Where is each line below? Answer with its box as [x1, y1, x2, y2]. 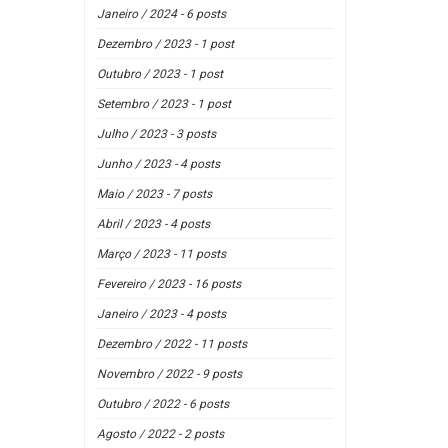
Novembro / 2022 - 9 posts [96, 367, 242, 381]
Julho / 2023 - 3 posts [96, 127, 216, 141]
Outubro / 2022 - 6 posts [96, 397, 229, 411]
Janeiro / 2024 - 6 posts [96, 7, 226, 21]
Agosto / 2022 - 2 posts [96, 427, 224, 441]
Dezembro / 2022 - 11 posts [96, 337, 247, 351]
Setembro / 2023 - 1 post [96, 97, 231, 111]
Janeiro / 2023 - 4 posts [96, 307, 226, 321]
